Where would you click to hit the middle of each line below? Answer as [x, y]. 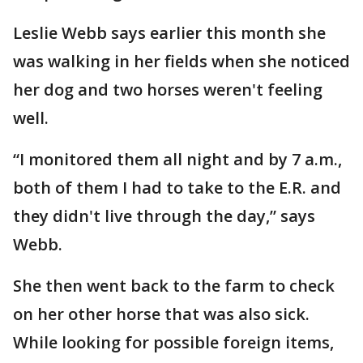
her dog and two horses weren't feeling [168, 90]
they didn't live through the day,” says [164, 216]
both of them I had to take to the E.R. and [177, 188]
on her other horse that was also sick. [161, 314]
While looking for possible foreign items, [173, 342]
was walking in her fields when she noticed [181, 61]
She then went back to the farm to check [174, 286]
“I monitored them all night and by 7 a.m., [177, 159]
